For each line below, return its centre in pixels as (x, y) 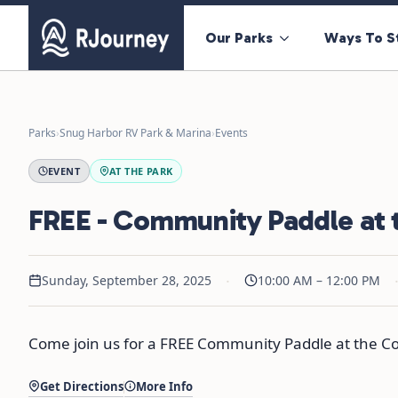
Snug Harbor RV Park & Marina (135, 132)
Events (231, 132)
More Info (164, 386)
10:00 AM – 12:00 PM (319, 280)
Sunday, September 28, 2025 (127, 280)
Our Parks (239, 37)
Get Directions (82, 386)
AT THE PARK (141, 171)
